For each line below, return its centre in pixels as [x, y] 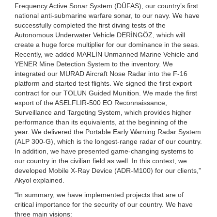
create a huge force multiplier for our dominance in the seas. [107, 44]
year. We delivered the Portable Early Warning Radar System [108, 132]
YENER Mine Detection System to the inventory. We [94, 64]
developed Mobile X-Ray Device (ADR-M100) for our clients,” [108, 170]
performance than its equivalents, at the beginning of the [101, 122]
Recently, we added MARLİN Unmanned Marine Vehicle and [107, 54]
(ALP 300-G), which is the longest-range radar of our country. [108, 141]
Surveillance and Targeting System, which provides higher [103, 112]
